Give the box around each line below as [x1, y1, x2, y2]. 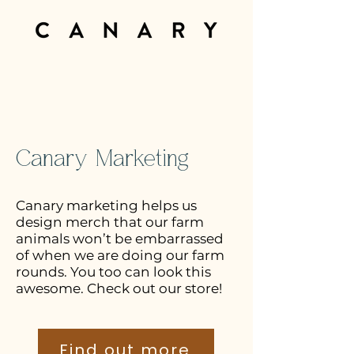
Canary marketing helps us [16, 198, 197, 213]
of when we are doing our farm [16, 247, 224, 263]
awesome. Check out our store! [16, 281, 222, 296]
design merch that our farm [16, 214, 204, 230]
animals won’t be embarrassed [16, 231, 224, 247]
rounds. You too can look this [16, 264, 211, 280]
